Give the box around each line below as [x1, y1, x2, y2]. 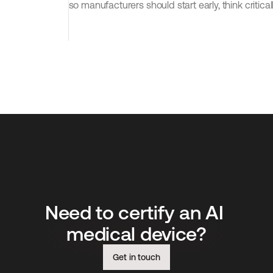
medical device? [66, 222, 207, 245]
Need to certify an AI [45, 201, 224, 224]
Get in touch [113, 252, 160, 262]
